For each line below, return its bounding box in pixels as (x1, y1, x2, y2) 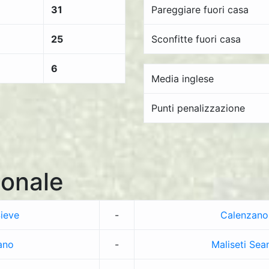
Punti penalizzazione (151, 102, 245, 114)
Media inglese (151, 73, 214, 85)
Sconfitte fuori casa (151, 33, 241, 45)
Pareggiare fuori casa (151, 4, 249, 16)
